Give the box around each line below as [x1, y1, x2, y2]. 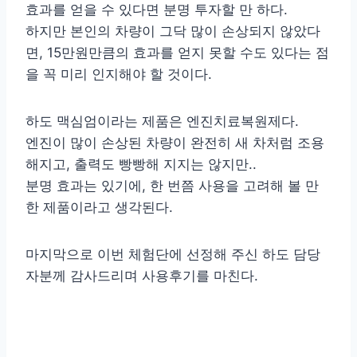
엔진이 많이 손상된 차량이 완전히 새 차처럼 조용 [25, 135, 324, 151]
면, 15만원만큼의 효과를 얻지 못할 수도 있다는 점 [25, 45, 329, 61]
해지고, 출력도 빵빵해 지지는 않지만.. [25, 156, 257, 173]
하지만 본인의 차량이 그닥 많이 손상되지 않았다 [25, 23, 320, 40]
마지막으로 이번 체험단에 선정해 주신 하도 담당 [25, 246, 320, 263]
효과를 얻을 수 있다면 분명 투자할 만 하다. [25, 2, 288, 18]
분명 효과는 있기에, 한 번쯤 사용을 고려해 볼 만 [25, 178, 319, 194]
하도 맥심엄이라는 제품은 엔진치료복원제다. [25, 113, 299, 130]
